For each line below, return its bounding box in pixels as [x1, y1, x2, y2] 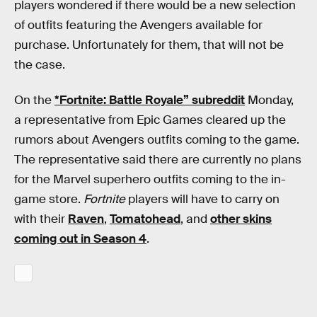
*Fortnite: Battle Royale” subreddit [54, 92, 245, 108]
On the [14, 92, 54, 108]
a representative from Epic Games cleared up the [14, 112, 286, 127]
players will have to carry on [125, 191, 279, 207]
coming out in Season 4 [14, 231, 146, 246]
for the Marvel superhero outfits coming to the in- [14, 171, 286, 187]
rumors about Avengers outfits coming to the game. [14, 132, 299, 147]
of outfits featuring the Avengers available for [14, 18, 263, 33]
